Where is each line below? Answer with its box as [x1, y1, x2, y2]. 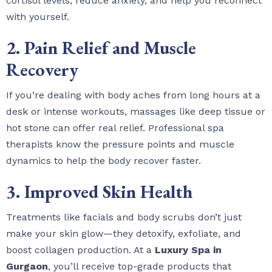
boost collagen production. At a [6, 243, 155, 256]
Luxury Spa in [155, 243, 222, 256]
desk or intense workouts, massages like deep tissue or [6, 105, 265, 117]
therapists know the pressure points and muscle [6, 138, 234, 150]
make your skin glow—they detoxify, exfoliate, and [6, 227, 241, 239]
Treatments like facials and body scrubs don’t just [6, 211, 242, 223]
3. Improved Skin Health [6, 179, 192, 203]
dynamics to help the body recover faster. [6, 154, 201, 166]
